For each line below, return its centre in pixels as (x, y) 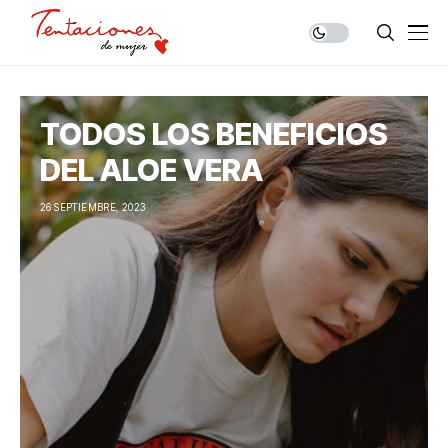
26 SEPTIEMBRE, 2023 (93, 207)
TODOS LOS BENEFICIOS (214, 134)
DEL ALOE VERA (151, 170)
